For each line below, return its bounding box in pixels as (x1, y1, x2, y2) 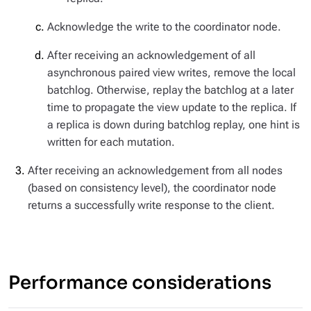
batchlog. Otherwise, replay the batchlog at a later (47, 83, 294, 96)
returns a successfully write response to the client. (28, 199, 275, 212)
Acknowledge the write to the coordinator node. (47, 20, 281, 33)
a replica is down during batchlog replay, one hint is (47, 118, 300, 131)
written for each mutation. (47, 135, 175, 149)
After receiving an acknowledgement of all (47, 49, 255, 62)
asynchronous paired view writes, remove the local (47, 66, 296, 79)
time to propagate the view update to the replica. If (47, 101, 296, 114)
